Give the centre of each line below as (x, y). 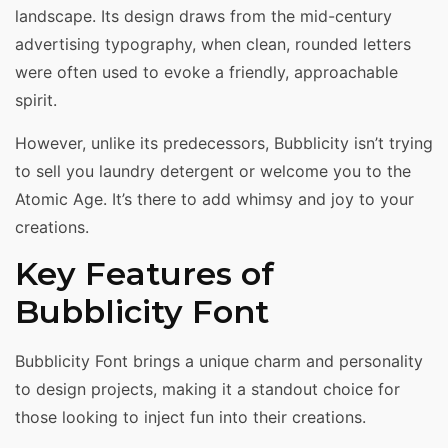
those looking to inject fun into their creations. (190, 417)
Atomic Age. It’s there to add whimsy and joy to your (214, 198)
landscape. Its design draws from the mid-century (203, 16)
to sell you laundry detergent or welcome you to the (213, 170)
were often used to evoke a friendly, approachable (206, 72)
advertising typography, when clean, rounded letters (213, 44)
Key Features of (144, 274)
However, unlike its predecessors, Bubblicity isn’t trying (224, 142)
